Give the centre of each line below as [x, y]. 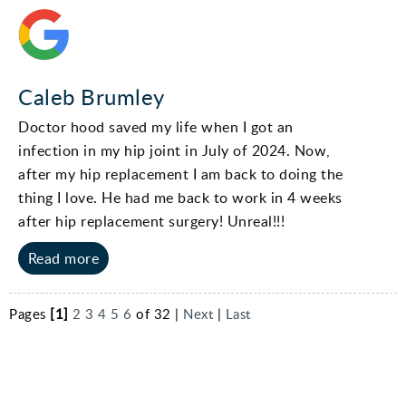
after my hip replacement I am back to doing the [181, 174]
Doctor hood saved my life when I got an [156, 126]
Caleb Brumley [92, 96]
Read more [63, 258]
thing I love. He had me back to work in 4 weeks [180, 197]
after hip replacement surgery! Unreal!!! [151, 221]
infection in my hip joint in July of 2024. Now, [174, 150]
